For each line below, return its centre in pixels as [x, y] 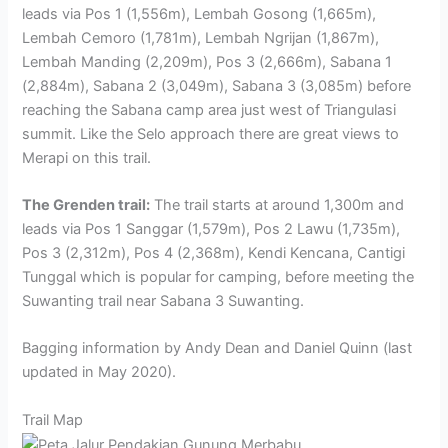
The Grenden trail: [86, 205]
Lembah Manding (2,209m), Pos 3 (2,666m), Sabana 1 [207, 61]
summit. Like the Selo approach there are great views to [211, 133]
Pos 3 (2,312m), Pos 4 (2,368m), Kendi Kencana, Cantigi [214, 253]
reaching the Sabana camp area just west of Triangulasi [209, 109]
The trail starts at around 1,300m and [277, 205]
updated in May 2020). [99, 372]
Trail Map [53, 419]
